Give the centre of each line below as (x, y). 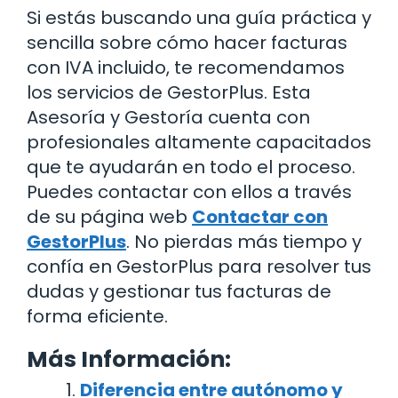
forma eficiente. (97, 316)
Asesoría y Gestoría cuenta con (168, 117)
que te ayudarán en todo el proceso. (191, 167)
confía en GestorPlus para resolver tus (199, 266)
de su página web (109, 216)
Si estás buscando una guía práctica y (199, 17)
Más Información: (129, 359)
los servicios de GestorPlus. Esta (169, 92)
